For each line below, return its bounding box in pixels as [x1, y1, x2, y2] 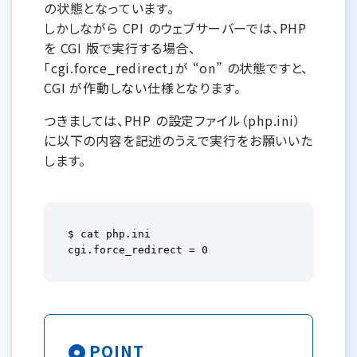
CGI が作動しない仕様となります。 [44, 78, 241, 97]
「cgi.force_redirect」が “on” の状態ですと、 [44, 58, 309, 77]
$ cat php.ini [68, 228, 151, 240]
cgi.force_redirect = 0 [68, 244, 208, 256]
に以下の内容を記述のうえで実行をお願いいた [44, 131, 313, 150]
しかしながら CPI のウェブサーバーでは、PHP [44, 18, 307, 37]
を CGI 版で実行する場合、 [44, 38, 197, 57]
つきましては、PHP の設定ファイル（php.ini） [44, 111, 301, 130]
